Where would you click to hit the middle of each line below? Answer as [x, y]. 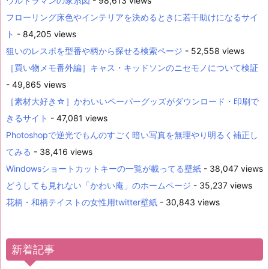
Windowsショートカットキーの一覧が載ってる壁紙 [104, 168]
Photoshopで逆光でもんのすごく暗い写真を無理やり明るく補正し [132, 134]
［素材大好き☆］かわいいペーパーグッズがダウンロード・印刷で [132, 101]
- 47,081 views [78, 118]
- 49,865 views [36, 84]
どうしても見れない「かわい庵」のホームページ [98, 185]
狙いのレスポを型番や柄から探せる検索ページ [94, 50]
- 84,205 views [45, 34]
